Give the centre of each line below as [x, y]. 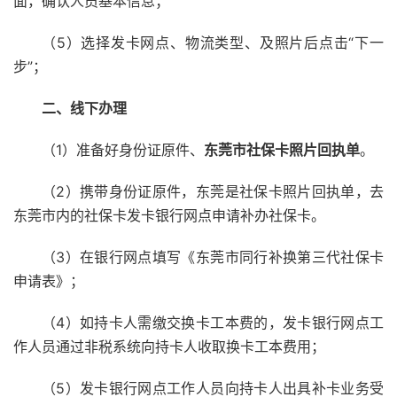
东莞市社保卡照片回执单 [282, 149]
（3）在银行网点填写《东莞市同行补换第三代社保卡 [213, 257]
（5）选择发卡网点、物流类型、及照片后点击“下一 [213, 42]
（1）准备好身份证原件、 [123, 149]
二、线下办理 [84, 108]
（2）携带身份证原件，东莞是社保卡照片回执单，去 [213, 191]
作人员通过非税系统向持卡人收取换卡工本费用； [169, 346]
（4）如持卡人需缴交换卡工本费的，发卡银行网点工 [213, 322]
